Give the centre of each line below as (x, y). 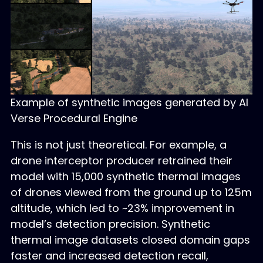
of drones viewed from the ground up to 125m (131, 192)
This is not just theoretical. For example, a (118, 144)
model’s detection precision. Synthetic (110, 224)
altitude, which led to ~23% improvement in (122, 208)
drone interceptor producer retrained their (121, 160)
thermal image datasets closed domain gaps (130, 240)
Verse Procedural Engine (74, 118)
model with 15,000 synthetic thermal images (125, 176)
